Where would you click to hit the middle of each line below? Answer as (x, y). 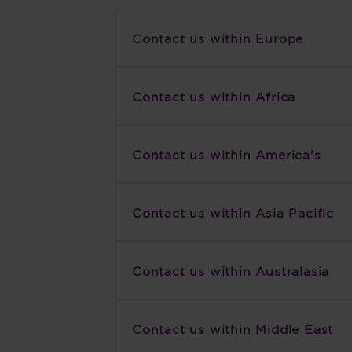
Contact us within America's (227, 155)
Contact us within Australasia (231, 271)
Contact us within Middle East (233, 329)
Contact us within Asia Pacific (233, 213)
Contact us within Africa (214, 97)
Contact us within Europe (218, 38)
